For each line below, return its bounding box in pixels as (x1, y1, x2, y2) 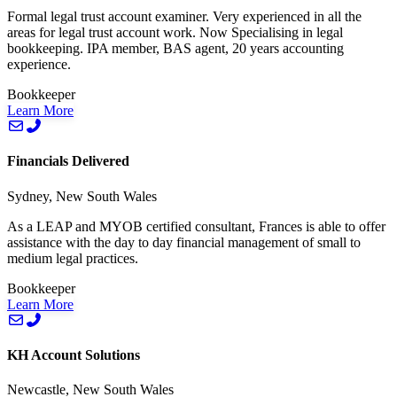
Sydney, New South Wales (7, 188, 157, 204)
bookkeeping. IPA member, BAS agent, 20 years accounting (7, 41, 344, 57)
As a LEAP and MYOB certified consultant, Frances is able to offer (7, 218, 385, 234)
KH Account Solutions (7, 346, 140, 362)
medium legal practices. (7, 250, 138, 266)
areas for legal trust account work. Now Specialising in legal (7, 25, 343, 41)
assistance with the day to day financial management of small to (7, 234, 361, 250)
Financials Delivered (7, 153, 129, 169)
